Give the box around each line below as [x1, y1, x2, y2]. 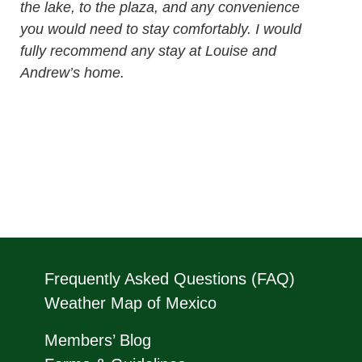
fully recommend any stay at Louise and [20, 42, 276, 59]
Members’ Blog [44, 330, 151, 349]
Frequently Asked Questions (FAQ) [44, 269, 295, 288]
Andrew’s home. [20, 64, 124, 81]
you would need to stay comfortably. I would [20, 20, 301, 37]
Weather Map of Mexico [44, 293, 217, 312]
